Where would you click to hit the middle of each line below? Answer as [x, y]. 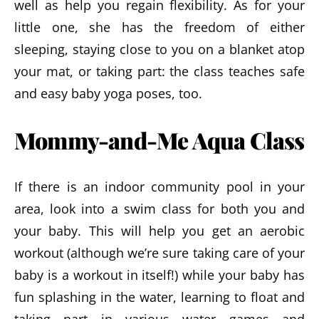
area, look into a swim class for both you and [159, 209]
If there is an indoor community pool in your [159, 187]
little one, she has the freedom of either [159, 27]
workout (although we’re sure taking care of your [159, 253]
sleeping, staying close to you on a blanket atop [159, 49]
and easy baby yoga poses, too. [108, 93]
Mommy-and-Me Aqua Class [159, 140]
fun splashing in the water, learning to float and [159, 297]
